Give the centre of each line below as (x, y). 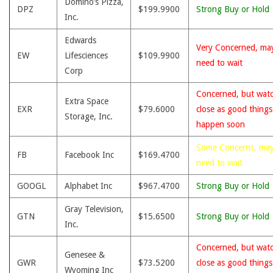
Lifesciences (86, 55)
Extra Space (87, 101)
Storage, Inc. (89, 116)
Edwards (80, 40)
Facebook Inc (89, 155)
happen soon (221, 124)
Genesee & (85, 255)
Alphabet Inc (88, 186)
